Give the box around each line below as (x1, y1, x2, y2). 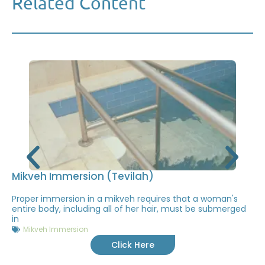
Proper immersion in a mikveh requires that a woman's (12, 192, 238, 205)
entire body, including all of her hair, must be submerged (12, 202, 246, 215)
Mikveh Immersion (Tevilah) (12, 169, 154, 183)
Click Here (111, 238, 154, 251)
